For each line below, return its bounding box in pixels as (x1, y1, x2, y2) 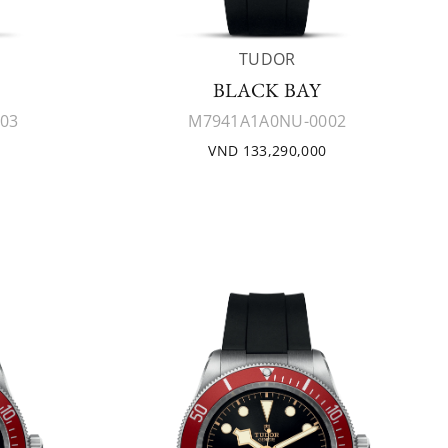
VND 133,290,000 (208, 141, 327, 160)
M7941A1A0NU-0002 (188, 110, 347, 132)
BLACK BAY (212, 77, 322, 103)
